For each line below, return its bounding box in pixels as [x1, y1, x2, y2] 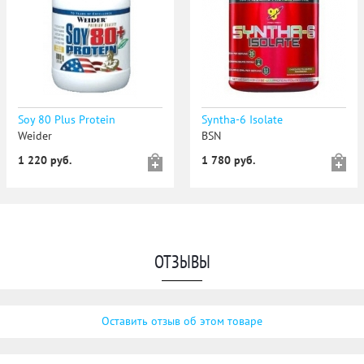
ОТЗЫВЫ [154, 252, 210, 273]
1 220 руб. [17, 154, 71, 167]
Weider [17, 129, 52, 143]
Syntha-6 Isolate [201, 113, 283, 127]
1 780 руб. [201, 154, 255, 167]
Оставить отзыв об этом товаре [102, 314, 262, 328]
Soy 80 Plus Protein [17, 113, 115, 127]
